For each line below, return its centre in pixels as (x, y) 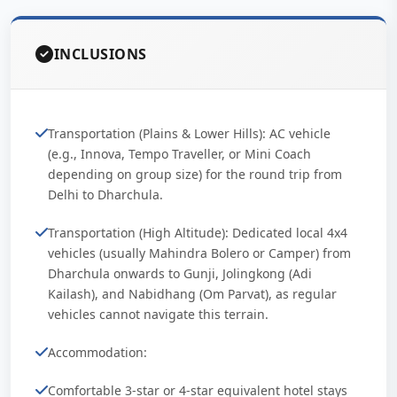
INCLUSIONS (100, 54)
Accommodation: (97, 352)
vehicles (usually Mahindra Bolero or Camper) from (199, 253)
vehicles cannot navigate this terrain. (158, 314)
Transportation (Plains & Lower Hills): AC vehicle (189, 133)
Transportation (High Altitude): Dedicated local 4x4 (198, 233)
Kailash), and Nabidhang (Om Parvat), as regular (192, 294)
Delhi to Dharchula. (105, 195)
